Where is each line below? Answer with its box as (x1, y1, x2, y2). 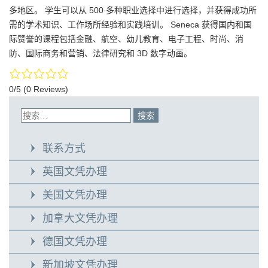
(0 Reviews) (23, 84, 68, 94)
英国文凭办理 (42, 165, 107, 178)
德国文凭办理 (42, 235, 107, 248)
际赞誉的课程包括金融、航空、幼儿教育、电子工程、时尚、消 (9, 34, 243, 44)
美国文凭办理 (42, 188, 107, 201)
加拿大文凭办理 (42, 212, 118, 224)
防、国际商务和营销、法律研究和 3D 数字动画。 (9, 48, 192, 59)
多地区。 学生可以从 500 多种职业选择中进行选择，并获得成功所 (9, 5, 257, 16)
